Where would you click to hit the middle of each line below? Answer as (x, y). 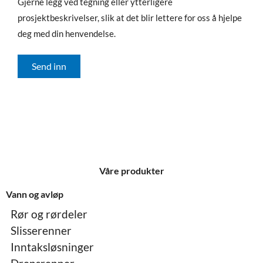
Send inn (49, 66)
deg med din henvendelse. (67, 34)
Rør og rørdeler (49, 214)
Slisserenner (41, 231)
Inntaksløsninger (52, 247)
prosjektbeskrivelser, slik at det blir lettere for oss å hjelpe (130, 18)
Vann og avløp (35, 194)
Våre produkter (131, 171)
